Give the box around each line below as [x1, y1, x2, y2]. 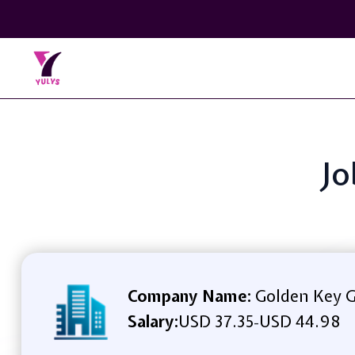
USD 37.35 [177, 310, 254, 332]
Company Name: [127, 284, 251, 307]
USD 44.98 [258, 310, 340, 332]
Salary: [127, 310, 178, 332]
